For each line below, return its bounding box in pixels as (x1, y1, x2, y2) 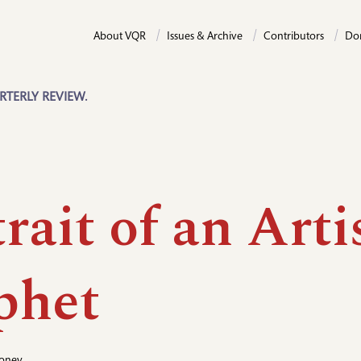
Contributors (263, 31, 324, 43)
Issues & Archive (167, 31, 243, 43)
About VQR (93, 31, 146, 43)
